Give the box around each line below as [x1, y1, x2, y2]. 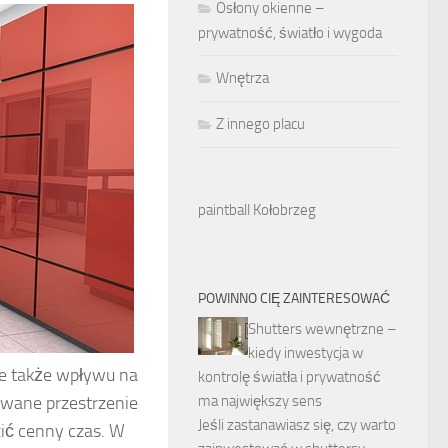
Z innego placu [216, 115, 305, 133]
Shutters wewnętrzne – [248, 320, 397, 338]
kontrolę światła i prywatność [198, 368, 381, 386]
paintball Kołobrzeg [198, 201, 316, 219]
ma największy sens [198, 392, 322, 410]
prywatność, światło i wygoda [198, 24, 382, 42]
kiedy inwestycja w [248, 344, 363, 362]
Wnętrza [216, 69, 269, 87]
